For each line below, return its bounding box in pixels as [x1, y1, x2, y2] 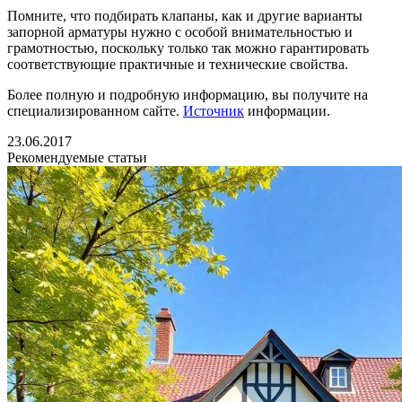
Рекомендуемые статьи [7, 149, 147, 165]
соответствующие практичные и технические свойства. [7, 56, 348, 72]
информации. [244, 102, 330, 118]
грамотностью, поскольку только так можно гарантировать [7, 39, 369, 56]
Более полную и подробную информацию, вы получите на [7, 86, 368, 102]
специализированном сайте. [7, 102, 183, 118]
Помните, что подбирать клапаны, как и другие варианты [7, 7, 363, 23]
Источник [183, 102, 244, 118]
